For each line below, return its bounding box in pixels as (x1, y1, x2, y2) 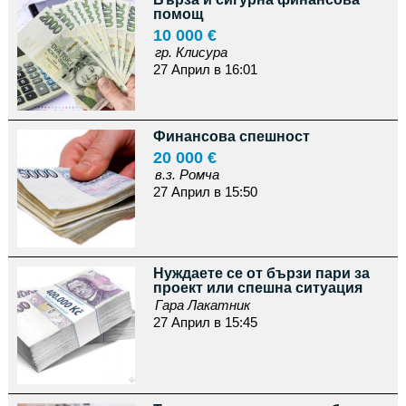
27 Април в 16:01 (152, 62, 257, 77)
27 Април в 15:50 (152, 184, 257, 199)
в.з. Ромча (154, 167, 219, 182)
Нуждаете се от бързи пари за (152, 266, 370, 281)
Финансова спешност (152, 129, 310, 144)
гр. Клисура (154, 44, 227, 60)
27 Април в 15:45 (152, 314, 257, 330)
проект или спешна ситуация (152, 280, 362, 295)
